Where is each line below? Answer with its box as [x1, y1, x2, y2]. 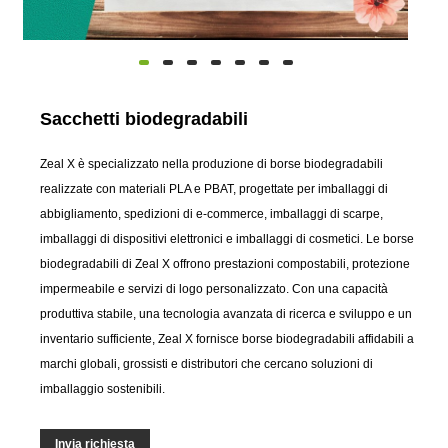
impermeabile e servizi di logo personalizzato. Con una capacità [40, 281, 389, 296]
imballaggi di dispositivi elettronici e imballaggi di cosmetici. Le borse [40, 231, 415, 246]
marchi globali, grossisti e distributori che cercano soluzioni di [40, 356, 374, 371]
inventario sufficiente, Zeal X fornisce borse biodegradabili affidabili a [40, 331, 415, 346]
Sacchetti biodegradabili [40, 108, 249, 129]
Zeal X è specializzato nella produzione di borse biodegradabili [40, 156, 384, 171]
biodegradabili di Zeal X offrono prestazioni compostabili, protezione [40, 256, 411, 271]
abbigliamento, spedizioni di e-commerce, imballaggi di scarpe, [40, 206, 384, 221]
